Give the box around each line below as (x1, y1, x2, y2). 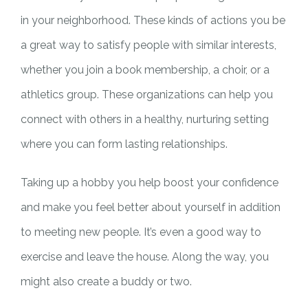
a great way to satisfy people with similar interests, (20, 38, 276, 52)
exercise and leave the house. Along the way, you (20, 250, 269, 263)
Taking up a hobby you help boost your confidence (20, 176, 278, 189)
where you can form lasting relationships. (20, 137, 228, 151)
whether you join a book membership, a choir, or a (20, 63, 269, 76)
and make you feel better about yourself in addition (20, 201, 280, 214)
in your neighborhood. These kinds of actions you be (20, 14, 285, 27)
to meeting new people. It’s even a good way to (20, 225, 261, 239)
